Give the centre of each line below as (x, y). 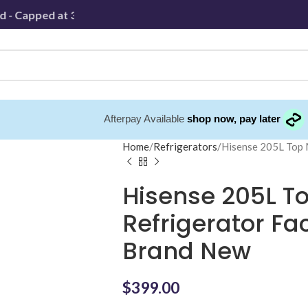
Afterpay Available (145, 118)
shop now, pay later (233, 118)
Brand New (186, 251)
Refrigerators (185, 146)
